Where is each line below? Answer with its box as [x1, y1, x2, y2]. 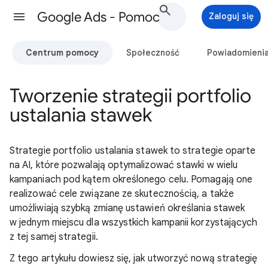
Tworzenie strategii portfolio [10, 84, 251, 108]
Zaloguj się [209, 11, 254, 22]
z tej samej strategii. [10, 231, 98, 243]
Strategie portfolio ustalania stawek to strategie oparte [10, 145, 256, 157]
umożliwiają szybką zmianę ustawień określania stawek [10, 202, 245, 214]
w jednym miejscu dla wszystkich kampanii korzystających [10, 217, 258, 229]
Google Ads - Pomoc [37, 9, 160, 25]
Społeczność [126, 47, 179, 58]
